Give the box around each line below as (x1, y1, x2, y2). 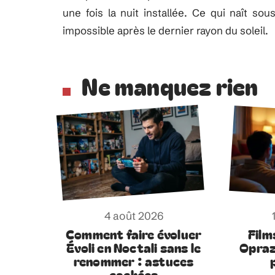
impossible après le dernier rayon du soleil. (63, 24, 268, 37)
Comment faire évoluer (66, 224, 202, 243)
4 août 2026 (104, 209, 163, 223)
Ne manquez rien (82, 68, 258, 103)
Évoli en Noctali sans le (66, 238, 201, 257)
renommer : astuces (73, 251, 194, 270)
